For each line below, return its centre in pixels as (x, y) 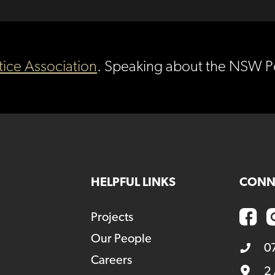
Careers (111, 261)
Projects (112, 218)
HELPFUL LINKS (133, 183)
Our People (121, 239)
